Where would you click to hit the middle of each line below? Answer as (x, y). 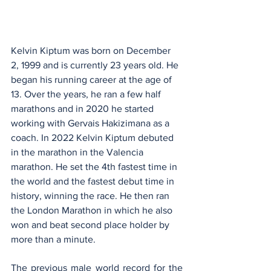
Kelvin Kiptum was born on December (92, 50)
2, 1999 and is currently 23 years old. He (96, 65)
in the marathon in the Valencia (78, 152)
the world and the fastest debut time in (94, 181)
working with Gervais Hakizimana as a (91, 123)
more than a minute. (54, 239)
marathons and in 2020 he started (83, 108)
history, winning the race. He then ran (91, 195)
